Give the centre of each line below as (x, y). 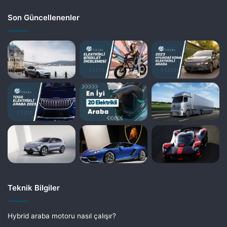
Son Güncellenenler (44, 17)
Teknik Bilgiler (34, 188)
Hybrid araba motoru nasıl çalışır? (62, 216)
